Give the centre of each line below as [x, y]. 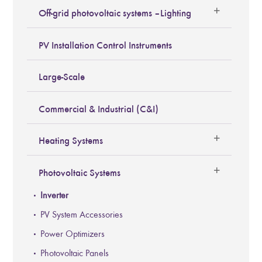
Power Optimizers [73, 234]
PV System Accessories [82, 214]
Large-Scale [62, 77]
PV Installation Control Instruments [106, 45]
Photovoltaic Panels [75, 253]
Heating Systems [71, 141]
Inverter [55, 195]
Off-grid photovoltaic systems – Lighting [115, 13]
